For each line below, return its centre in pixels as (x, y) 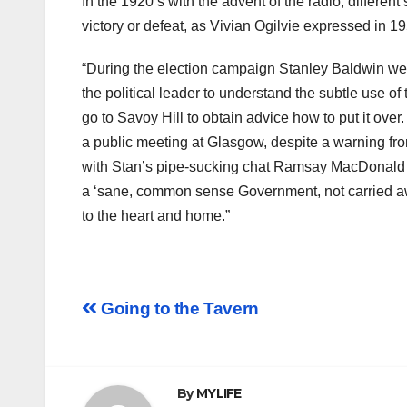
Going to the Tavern (178, 309)
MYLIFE (218, 394)
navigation (154, 352)
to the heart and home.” (156, 216)
